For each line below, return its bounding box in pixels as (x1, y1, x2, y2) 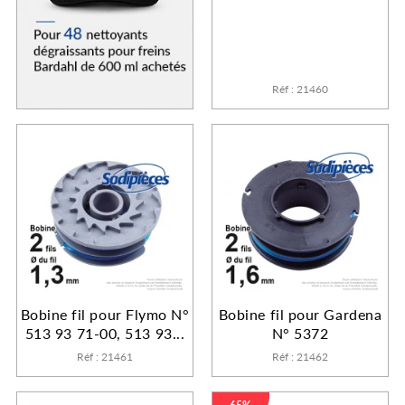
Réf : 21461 (77, 349, 133, 365)
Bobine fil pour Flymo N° (20, 304, 190, 325)
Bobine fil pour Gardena (218, 304, 382, 325)
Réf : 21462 (272, 349, 328, 365)
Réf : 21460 (272, 81, 328, 98)
